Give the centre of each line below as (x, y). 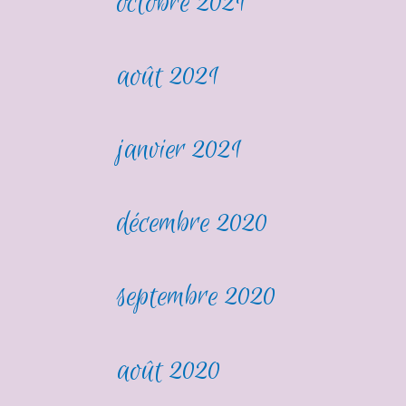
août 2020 (169, 371)
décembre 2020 (193, 224)
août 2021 (169, 77)
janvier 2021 (180, 150)
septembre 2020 (197, 297)
